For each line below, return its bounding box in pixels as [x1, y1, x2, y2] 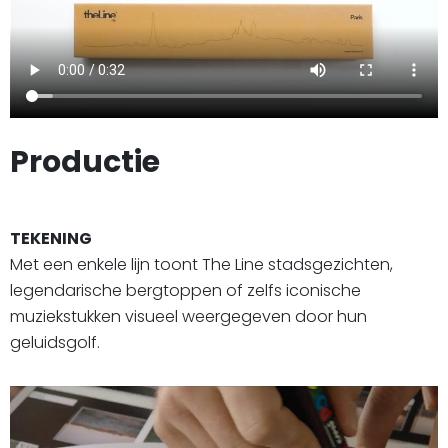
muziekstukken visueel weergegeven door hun [10, 305, 367, 329]
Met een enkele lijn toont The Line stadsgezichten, [10, 253, 393, 277]
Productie [10, 141, 160, 184]
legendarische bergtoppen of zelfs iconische [10, 279, 361, 303]
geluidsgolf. [10, 331, 100, 355]
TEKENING [10, 227, 92, 251]
